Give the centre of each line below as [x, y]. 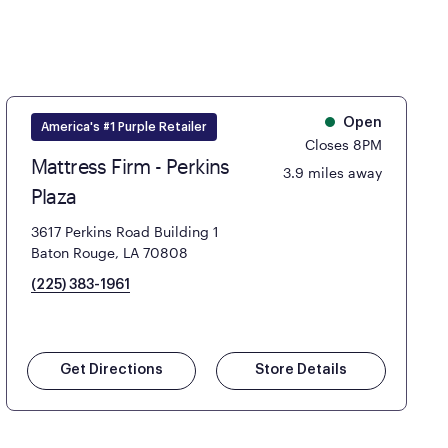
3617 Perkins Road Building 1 [124, 231]
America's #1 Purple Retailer [123, 126]
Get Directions [111, 369]
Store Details [301, 369]
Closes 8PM [344, 144]
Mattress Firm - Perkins [130, 165]
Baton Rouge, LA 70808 [109, 252]
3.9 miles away [333, 172]
